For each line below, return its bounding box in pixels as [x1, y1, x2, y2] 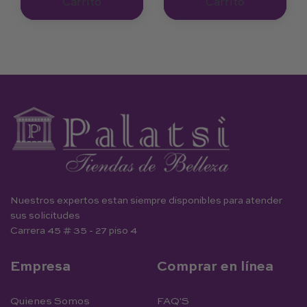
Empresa [10, 260, 71, 274]
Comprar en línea [157, 260, 273, 274]
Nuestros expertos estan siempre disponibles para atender [10, 195, 282, 206]
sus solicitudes [10, 210, 80, 221]
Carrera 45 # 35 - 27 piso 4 [10, 225, 137, 236]
